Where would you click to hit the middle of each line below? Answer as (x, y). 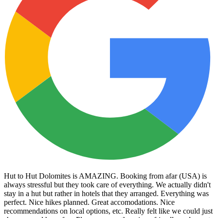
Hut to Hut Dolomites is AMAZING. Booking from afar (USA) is (105, 176)
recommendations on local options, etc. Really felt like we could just (108, 211)
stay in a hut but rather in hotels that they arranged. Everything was (106, 193)
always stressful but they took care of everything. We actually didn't (107, 185)
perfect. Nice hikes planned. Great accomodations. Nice (89, 202)
